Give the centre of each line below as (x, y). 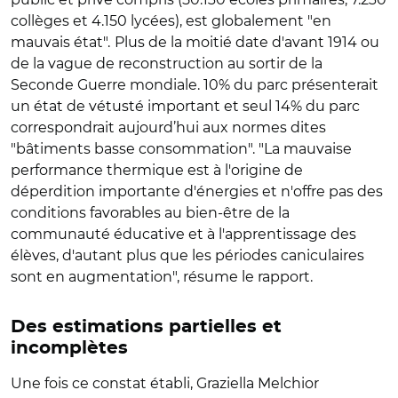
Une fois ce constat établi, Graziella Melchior (165, 383)
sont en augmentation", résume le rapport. (162, 276)
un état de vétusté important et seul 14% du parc (185, 106)
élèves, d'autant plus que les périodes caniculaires (187, 255)
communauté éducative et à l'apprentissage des (183, 234)
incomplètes (69, 348)
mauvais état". (60, 42)
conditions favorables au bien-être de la (150, 212)
